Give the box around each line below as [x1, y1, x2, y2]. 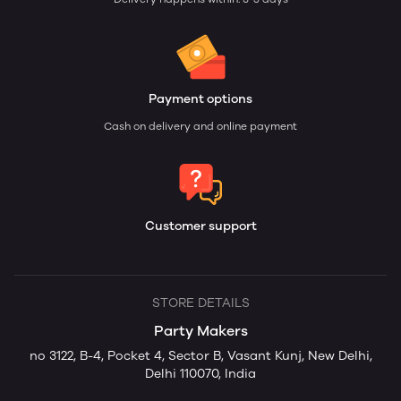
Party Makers [153, 322, 248, 340]
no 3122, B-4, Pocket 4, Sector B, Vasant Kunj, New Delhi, [29, 348, 372, 364]
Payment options [149, 91, 252, 107]
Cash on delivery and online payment [104, 120, 297, 133]
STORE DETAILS [151, 295, 250, 311]
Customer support [144, 218, 257, 235]
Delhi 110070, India [145, 366, 256, 382]
